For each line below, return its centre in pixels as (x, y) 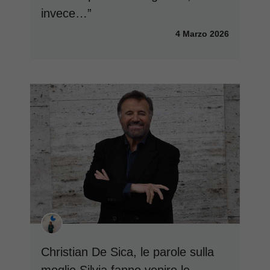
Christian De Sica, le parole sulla (127, 252)
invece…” (66, 13)
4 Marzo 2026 (202, 33)
